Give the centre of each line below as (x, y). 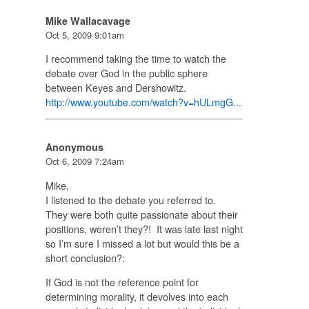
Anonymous (74, 147)
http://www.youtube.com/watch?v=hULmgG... (143, 101)
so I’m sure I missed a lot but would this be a (142, 243)
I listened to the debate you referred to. (132, 199)
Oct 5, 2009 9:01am (84, 34)
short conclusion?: (85, 257)
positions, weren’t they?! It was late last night (144, 228)
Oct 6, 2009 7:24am (84, 161)
